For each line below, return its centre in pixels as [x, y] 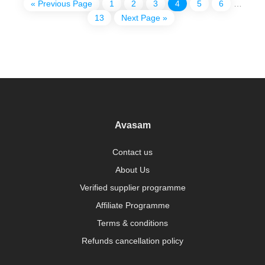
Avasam [132, 125]
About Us [132, 169]
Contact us [132, 152]
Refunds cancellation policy [132, 240]
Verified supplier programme [132, 187]
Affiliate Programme [132, 205]
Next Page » [144, 17]
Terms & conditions [132, 223]
